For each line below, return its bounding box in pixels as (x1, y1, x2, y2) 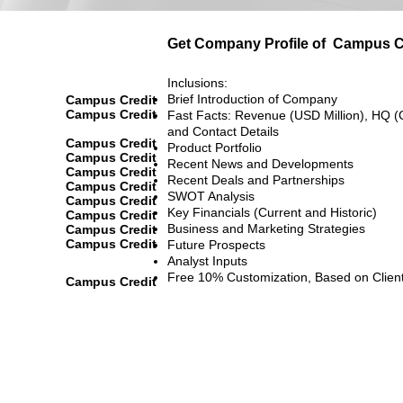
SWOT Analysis (167, 188, 255, 203)
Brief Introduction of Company (167, 91, 337, 106)
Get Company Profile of (167, 35, 326, 51)
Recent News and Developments (167, 156, 354, 171)
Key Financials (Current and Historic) (167, 204, 377, 219)
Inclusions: (167, 75, 228, 90)
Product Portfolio (167, 139, 262, 155)
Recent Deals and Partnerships (167, 172, 345, 187)
